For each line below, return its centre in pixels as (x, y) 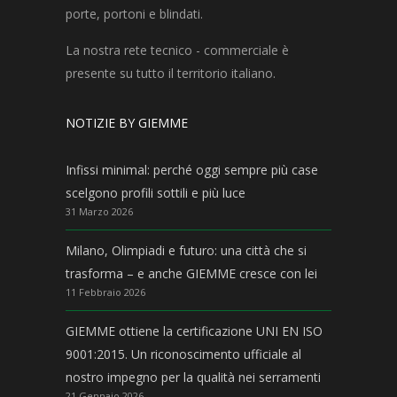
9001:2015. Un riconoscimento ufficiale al (183, 354)
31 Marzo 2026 (99, 211)
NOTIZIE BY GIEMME (127, 122)
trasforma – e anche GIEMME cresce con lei (191, 273)
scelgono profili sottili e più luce (156, 192)
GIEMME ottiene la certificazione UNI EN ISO (194, 331)
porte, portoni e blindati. (134, 13)
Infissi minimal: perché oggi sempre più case (192, 169)
